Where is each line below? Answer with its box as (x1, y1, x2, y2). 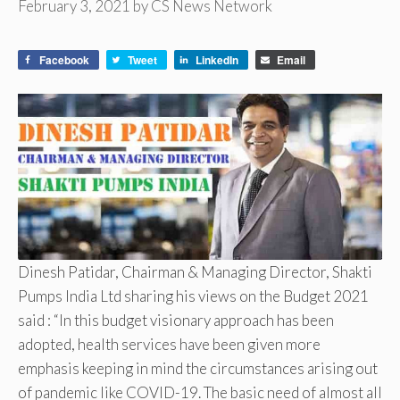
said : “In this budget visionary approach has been (18, 310, 334, 329)
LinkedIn (196, 52, 238, 69)
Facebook (39, 52, 89, 69)
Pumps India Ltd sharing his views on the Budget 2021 (18, 286, 369, 305)
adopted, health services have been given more (18, 334, 321, 354)
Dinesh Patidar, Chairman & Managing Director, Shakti (18, 262, 372, 281)
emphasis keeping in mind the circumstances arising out (18, 358, 378, 378)
